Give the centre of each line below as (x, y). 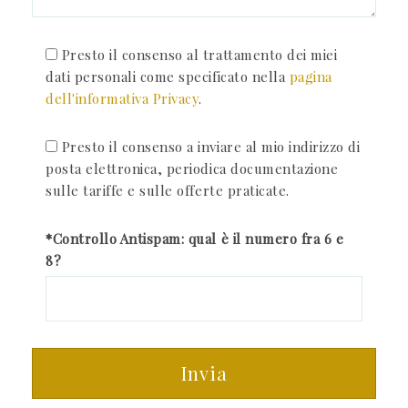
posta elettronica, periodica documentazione (192, 168)
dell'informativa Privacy (122, 98)
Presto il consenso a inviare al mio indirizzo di (211, 146)
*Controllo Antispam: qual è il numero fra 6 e (195, 238)
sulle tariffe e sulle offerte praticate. (168, 190)
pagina (311, 76)
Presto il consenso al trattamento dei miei (199, 54)
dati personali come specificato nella (168, 76)
